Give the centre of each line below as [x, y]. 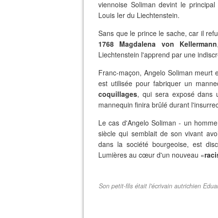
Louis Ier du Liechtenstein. [139, 15]
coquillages [118, 94]
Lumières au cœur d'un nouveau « [151, 155]
